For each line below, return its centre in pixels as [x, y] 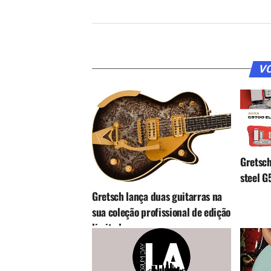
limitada [109, 228]
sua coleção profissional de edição [162, 212]
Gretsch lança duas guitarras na [157, 196]
